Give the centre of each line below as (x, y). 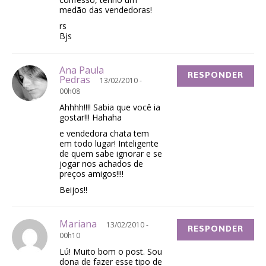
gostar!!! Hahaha (91, 118)
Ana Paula (82, 70)
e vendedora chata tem (104, 134)
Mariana (83, 224)
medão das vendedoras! (106, 10)
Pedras (80, 80)
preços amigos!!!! (91, 174)
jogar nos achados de (101, 164)
